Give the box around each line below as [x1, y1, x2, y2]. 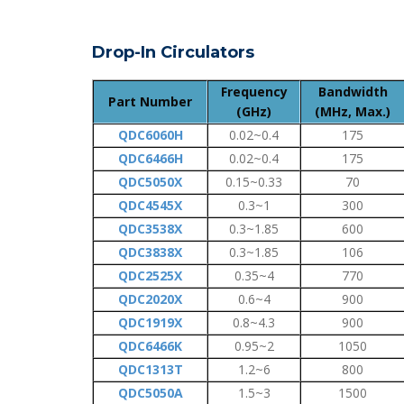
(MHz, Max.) [315, 102, 390, 120]
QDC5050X [118, 172, 182, 190]
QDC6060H [117, 125, 183, 143]
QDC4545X [118, 196, 182, 214]
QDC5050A [117, 383, 183, 401]
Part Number [108, 92, 192, 110]
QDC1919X [118, 313, 182, 331]
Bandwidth [317, 82, 388, 100]
